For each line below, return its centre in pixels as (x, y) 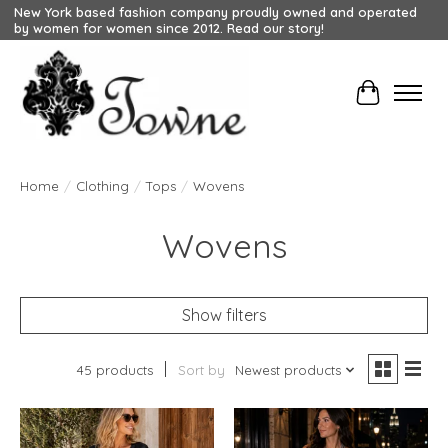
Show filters (224, 315)
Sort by (201, 370)
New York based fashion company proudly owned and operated (215, 12)
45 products (114, 370)
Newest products (287, 370)
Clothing (102, 186)
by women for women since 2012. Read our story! (168, 28)
